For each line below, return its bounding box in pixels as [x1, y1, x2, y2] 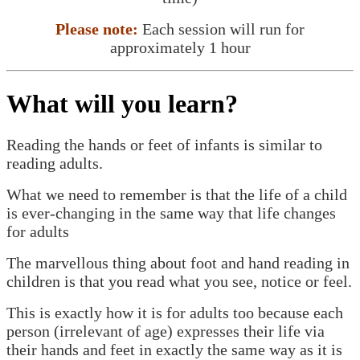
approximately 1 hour [109, 39, 251, 57]
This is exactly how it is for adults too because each [6, 304, 343, 321]
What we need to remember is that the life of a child [6, 186, 347, 203]
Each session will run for [142, 20, 305, 39]
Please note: [55, 20, 138, 39]
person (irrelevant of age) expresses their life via [6, 322, 325, 340]
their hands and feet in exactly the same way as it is [6, 341, 342, 358]
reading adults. [6, 154, 103, 172]
